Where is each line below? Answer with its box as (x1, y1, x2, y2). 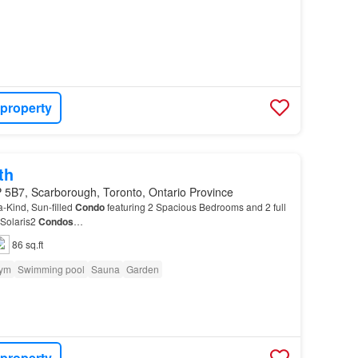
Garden (125, 261, 159, 276)
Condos (38, 213, 74, 229)
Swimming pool (17, 261, 85, 276)
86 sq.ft (11, 237, 43, 251)
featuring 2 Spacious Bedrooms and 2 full (104, 199, 286, 213)
